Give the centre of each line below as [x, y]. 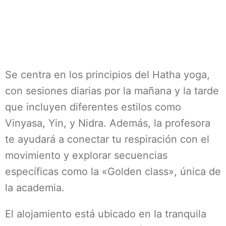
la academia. [35, 188]
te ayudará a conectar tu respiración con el [107, 139]
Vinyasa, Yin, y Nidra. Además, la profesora [108, 123]
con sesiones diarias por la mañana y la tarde [112, 91]
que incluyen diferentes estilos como [93, 107]
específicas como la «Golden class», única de [113, 172]
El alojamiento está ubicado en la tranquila [106, 214]
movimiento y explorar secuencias [86, 155]
